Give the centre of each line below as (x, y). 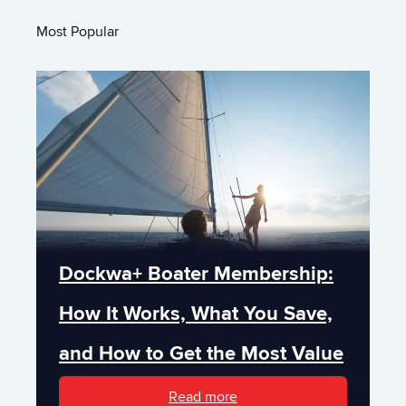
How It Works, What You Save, (196, 314)
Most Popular (77, 31)
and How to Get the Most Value (201, 353)
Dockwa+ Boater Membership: (196, 274)
